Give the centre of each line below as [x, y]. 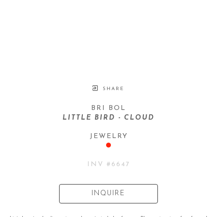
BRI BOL [108, 108]
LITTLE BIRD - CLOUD [108, 118]
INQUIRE [108, 193]
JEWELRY [108, 136]
